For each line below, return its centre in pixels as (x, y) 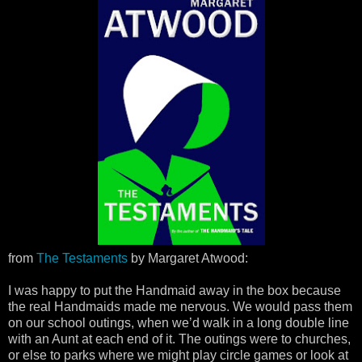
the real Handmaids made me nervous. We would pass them (180, 307)
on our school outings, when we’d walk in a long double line (179, 323)
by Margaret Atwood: (188, 258)
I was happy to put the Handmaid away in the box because (175, 290)
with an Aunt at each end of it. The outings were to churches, (179, 339)
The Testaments (82, 258)
